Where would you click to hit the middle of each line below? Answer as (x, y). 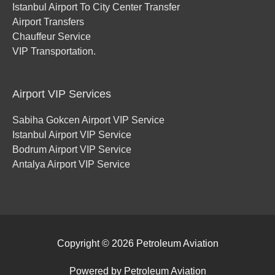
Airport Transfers (48, 21)
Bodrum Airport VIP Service (72, 150)
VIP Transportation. (54, 51)
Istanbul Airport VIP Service (72, 135)
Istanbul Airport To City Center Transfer (96, 7)
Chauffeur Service (52, 36)
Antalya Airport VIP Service (71, 165)
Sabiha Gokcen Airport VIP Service (88, 120)
